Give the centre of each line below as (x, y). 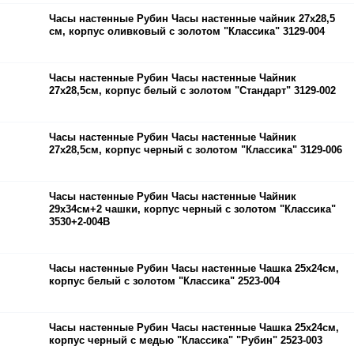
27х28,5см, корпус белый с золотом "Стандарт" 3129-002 (192, 90)
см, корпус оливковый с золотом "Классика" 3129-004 (187, 31)
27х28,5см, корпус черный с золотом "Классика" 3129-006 (196, 150)
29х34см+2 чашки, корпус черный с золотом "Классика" (192, 209)
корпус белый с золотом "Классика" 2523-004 (164, 281)
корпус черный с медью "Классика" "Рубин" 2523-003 (186, 341)
